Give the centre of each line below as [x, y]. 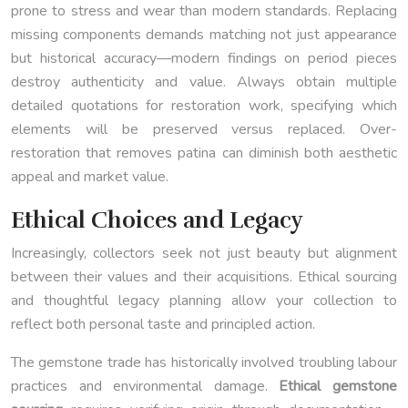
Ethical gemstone [338, 387]
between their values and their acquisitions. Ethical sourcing [204, 277]
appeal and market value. [90, 177]
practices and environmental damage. [145, 387]
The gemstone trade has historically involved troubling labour [204, 363]
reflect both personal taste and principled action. [163, 325]
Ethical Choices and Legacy [157, 220]
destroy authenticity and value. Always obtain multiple [204, 82]
